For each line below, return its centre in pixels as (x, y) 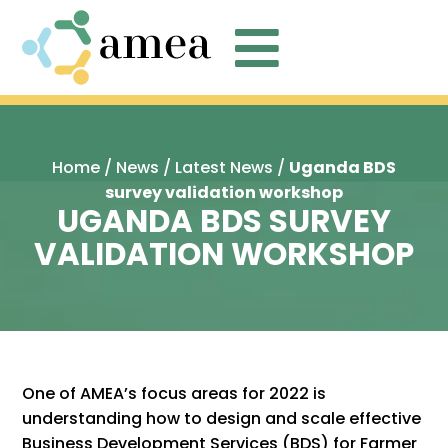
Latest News (224, 167)
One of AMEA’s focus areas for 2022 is (174, 393)
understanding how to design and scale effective (222, 418)
